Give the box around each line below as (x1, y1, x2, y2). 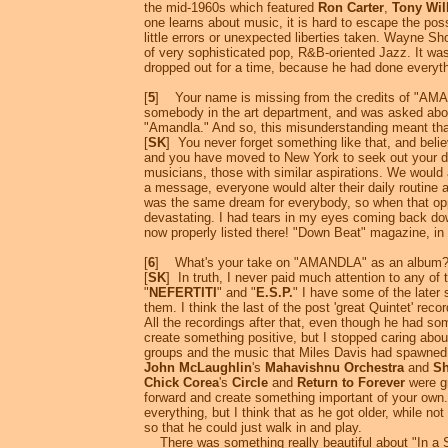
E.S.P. (256, 285, 293, 301)
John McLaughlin (144, 360, 252, 376)
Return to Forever (297, 375, 405, 391)
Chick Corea (144, 375, 219, 391)
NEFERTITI (149, 285, 217, 301)
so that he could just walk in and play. (144, 420, 362, 436)
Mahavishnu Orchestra (265, 360, 404, 376)
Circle (232, 375, 268, 391)
